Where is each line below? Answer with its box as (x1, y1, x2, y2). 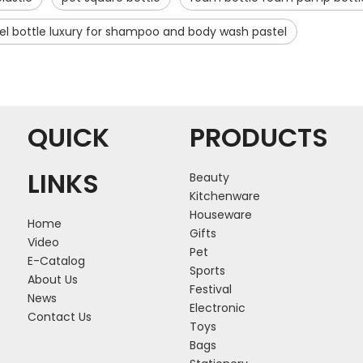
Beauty (190, 169, 229, 186)
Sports (190, 263, 225, 280)
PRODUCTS (190, 119, 328, 156)
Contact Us (28, 309, 92, 326)
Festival (190, 281, 232, 298)
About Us (28, 271, 78, 288)
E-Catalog (28, 253, 85, 270)
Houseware (190, 207, 252, 224)
